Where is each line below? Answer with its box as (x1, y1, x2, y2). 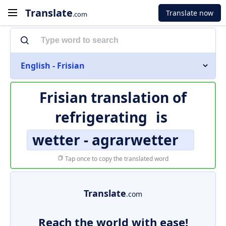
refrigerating (55, 107, 147, 127)
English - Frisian (21, 60, 85, 71)
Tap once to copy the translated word (64, 154, 168, 163)
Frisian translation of (39, 88, 187, 107)
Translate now (166, 8, 213, 18)
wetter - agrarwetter (32, 130, 179, 149)
